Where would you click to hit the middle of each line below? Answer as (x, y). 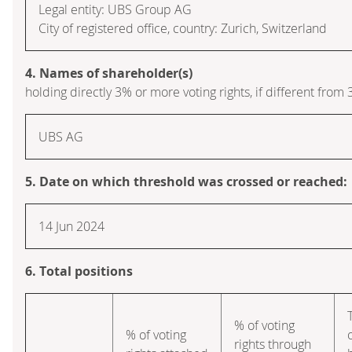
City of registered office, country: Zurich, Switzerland (183, 28)
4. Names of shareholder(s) (109, 73)
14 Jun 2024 (71, 226)
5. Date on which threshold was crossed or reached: (186, 181)
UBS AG (61, 136)
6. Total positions (79, 271)
